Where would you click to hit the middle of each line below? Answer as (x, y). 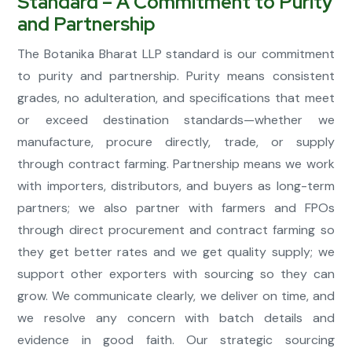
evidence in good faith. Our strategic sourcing (176, 340)
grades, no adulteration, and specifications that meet (176, 98)
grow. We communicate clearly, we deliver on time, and (176, 296)
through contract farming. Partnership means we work (176, 164)
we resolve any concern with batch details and (176, 318)
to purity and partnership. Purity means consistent (176, 76)
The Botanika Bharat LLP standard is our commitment (176, 54)
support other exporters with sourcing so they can (176, 274)
